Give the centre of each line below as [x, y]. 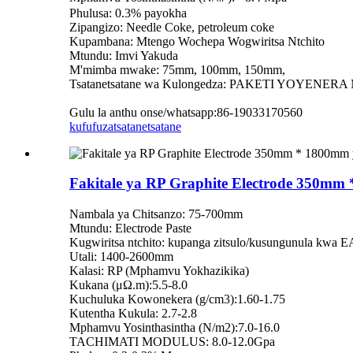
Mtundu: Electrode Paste [130, 229]
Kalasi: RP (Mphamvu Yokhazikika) [159, 271]
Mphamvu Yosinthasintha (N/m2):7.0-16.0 [175, 328]
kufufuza [91, 126]
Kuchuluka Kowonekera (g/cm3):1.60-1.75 [177, 299]
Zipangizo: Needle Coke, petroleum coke [172, 27]
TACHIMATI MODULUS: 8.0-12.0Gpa [172, 342]
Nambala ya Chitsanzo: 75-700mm [156, 214]
